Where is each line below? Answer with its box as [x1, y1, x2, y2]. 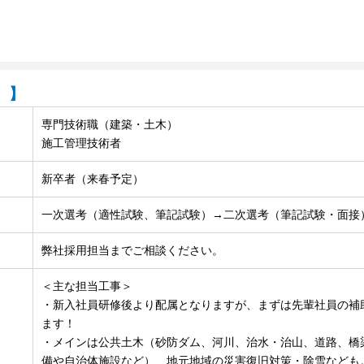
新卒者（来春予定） [41, 172, 145, 186]
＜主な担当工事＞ [41, 279, 133, 293]
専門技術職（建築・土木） [41, 118, 179, 132]
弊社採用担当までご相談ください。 [41, 244, 224, 258]
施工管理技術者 [41, 136, 122, 150]
